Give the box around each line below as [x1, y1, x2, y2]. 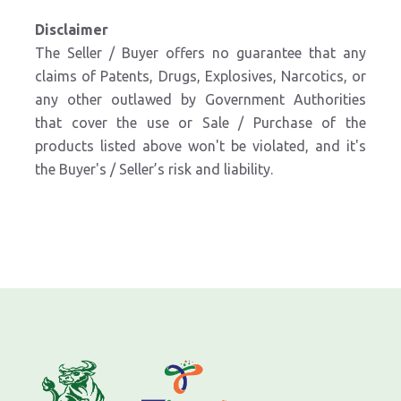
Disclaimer [35, 21, 108, 38]
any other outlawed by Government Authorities [35, 91, 366, 107]
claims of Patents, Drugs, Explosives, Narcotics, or [35, 68, 366, 84]
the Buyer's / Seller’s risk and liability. [35, 161, 273, 177]
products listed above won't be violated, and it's [35, 138, 366, 154]
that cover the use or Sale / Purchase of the [35, 115, 366, 131]
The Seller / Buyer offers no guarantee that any [35, 45, 366, 61]
